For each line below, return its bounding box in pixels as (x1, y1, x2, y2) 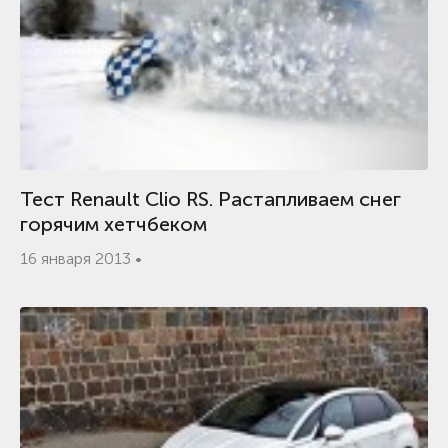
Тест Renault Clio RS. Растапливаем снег (20, 187, 401, 211)
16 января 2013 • (20, 249, 142, 268)
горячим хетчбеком (20, 212, 207, 236)
